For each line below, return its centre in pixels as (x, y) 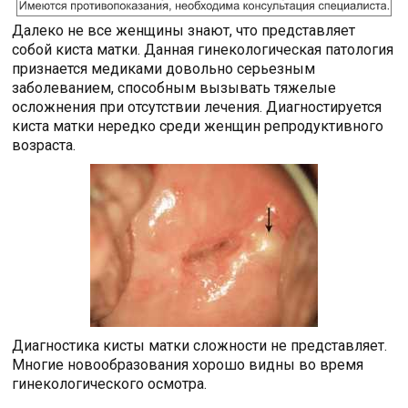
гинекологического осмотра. (110, 383)
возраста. (44, 145)
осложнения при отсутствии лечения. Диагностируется (197, 107)
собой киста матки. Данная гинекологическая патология (203, 49)
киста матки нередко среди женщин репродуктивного (198, 126)
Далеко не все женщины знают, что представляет (184, 30)
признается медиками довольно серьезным (164, 68)
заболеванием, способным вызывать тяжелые (174, 87)
